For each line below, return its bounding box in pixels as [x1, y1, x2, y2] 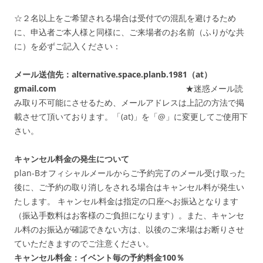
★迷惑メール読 [186, 83, 243, 95]
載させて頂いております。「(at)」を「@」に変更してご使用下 [14, 111, 248, 123]
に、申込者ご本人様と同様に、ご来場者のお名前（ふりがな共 [14, 26, 244, 38]
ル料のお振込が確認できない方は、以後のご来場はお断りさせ [14, 224, 244, 235]
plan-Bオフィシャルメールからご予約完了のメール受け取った [14, 167, 245, 179]
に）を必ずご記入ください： [14, 41, 121, 52]
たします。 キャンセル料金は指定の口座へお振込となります [14, 195, 238, 207]
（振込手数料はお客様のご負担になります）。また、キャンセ [14, 210, 244, 221]
